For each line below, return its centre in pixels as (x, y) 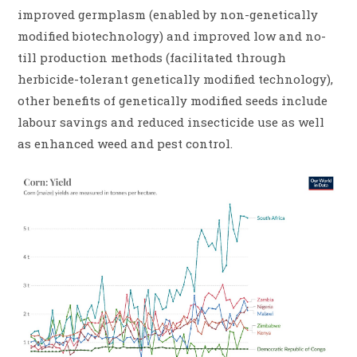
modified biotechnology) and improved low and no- (172, 35)
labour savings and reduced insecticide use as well (171, 122)
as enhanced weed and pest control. (126, 143)
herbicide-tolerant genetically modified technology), (176, 78)
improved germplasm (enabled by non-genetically (168, 14)
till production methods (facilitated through (152, 57)
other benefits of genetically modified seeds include (173, 100)
